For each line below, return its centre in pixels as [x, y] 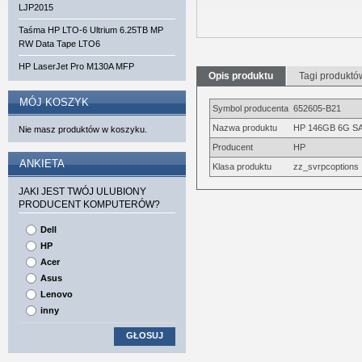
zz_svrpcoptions [326, 166]
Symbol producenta [250, 108]
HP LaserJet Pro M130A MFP [76, 66]
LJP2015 [36, 7]
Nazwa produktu [245, 128]
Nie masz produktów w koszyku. [83, 129]
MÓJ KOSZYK [54, 102]
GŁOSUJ [145, 335]
